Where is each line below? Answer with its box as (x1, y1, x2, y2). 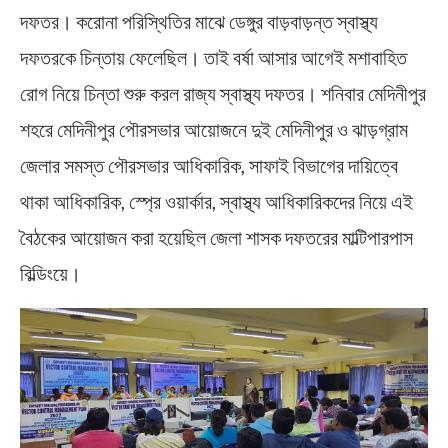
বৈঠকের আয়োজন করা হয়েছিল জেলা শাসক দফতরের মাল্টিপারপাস (20, 225, 413, 250)
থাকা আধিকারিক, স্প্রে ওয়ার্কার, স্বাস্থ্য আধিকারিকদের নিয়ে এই (20, 189, 413, 214)
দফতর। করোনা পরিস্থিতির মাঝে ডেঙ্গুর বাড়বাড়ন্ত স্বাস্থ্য (20, 9, 378, 34)
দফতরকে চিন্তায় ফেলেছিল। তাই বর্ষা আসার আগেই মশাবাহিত (20, 45, 407, 70)
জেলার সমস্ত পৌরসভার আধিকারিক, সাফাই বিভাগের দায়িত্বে (20, 153, 398, 178)
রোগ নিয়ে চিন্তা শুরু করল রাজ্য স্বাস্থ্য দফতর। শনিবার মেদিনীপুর (20, 81, 426, 106)
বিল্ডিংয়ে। (20, 261, 81, 286)
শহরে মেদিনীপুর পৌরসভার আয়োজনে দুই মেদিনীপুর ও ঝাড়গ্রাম (20, 117, 408, 142)
